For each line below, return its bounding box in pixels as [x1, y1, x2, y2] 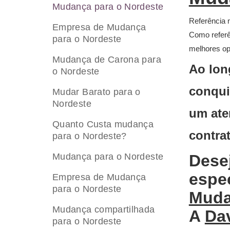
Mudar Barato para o [52, 87, 141, 97]
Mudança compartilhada [52, 204, 155, 215]
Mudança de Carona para [52, 54, 161, 65]
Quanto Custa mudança [52, 119, 154, 129]
